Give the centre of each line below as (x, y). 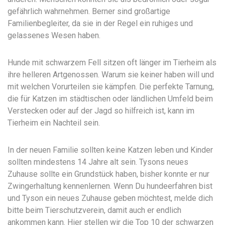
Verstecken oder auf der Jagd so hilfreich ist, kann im (101, 111)
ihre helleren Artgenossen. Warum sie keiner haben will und (111, 75)
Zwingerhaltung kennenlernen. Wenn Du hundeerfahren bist (110, 186)
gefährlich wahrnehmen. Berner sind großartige (89, 11)
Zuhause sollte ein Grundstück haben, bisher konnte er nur (108, 174)
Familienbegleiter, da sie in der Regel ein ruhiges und (100, 23)
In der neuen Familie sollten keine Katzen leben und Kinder (110, 150)
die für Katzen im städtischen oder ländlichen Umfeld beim (110, 99)
